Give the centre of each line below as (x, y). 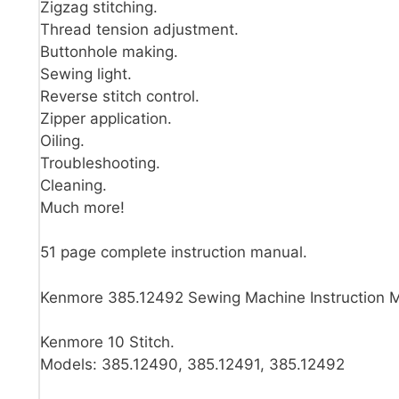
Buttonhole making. (109, 51)
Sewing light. (86, 73)
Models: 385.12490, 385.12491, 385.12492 (192, 365)
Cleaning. (73, 185)
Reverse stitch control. (120, 96)
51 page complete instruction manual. (174, 252)
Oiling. (62, 140)
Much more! (82, 207)
